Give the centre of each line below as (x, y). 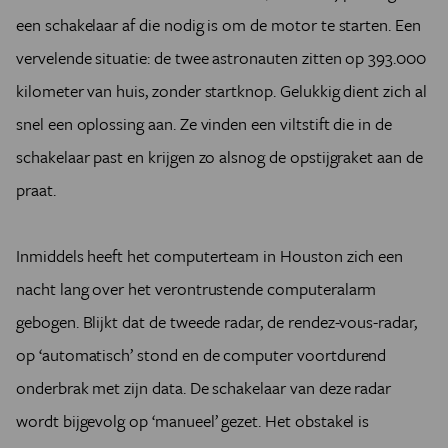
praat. (36, 190)
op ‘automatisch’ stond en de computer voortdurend (201, 355)
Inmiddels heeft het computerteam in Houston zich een (210, 256)
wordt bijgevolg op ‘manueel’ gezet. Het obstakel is (193, 421)
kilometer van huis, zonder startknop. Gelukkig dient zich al (221, 91)
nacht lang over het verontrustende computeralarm (196, 289)
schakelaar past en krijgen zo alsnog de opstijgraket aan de (219, 157)
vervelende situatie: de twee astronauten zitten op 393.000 (221, 58)
